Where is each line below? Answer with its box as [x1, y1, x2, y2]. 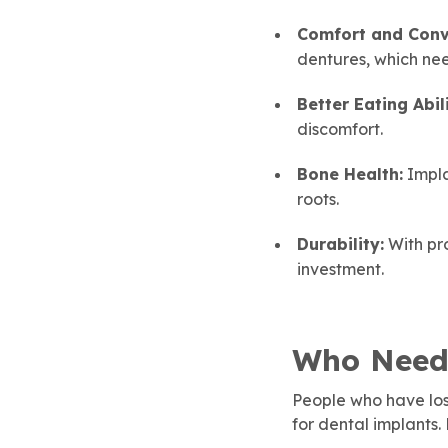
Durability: [297, 233, 384, 254]
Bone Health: [297, 163, 403, 184]
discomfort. [297, 118, 383, 139]
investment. [297, 258, 384, 279]
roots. [297, 188, 339, 209]
